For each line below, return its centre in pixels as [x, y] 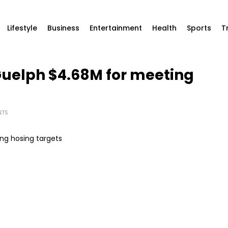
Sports [199, 28]
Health [164, 28]
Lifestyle [22, 28]
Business [63, 28]
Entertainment [116, 28]
